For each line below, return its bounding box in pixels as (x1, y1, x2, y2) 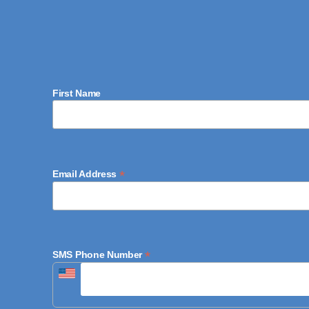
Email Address (52, 168, 119, 179)
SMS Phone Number (52, 249, 145, 261)
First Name (52, 87, 101, 99)
